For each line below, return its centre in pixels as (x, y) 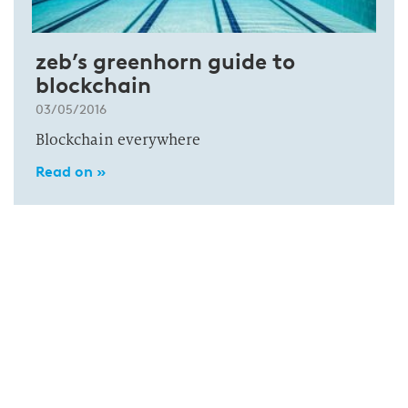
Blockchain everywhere (118, 140)
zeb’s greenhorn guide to (165, 61)
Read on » (71, 172)
